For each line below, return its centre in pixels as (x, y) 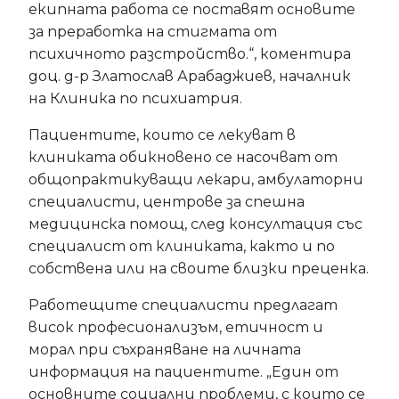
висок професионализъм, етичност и (176, 327)
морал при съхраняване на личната (165, 350)
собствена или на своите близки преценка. (199, 269)
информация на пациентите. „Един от (183, 372)
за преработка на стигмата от (153, 32)
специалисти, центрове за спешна (167, 202)
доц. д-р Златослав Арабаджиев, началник (190, 76)
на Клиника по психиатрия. (135, 98)
